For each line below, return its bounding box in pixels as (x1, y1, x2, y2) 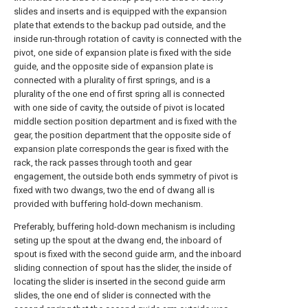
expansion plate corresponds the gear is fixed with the (14, 144, 228, 154)
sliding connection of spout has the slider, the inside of (14, 263, 232, 273)
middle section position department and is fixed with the (14, 116, 236, 126)
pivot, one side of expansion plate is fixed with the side (14, 47, 231, 58)
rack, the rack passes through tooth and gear (14, 157, 192, 168)
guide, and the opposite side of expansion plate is (14, 61, 213, 71)
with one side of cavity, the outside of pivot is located (14, 102, 225, 113)
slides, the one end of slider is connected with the (14, 290, 210, 300)
